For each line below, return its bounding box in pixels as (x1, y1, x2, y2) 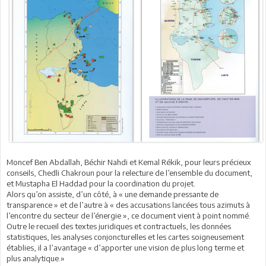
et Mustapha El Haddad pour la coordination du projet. (7, 178, 195, 188)
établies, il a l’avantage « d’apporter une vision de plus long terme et (7, 242, 244, 252)
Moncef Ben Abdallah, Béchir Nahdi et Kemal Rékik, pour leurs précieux (7, 157, 251, 167)
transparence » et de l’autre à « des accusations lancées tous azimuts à (7, 199, 250, 210)
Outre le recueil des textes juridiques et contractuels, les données (7, 221, 231, 231)
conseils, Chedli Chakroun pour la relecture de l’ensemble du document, (7, 167, 252, 178)
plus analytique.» (7, 253, 65, 263)
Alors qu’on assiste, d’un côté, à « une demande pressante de (7, 189, 218, 199)
